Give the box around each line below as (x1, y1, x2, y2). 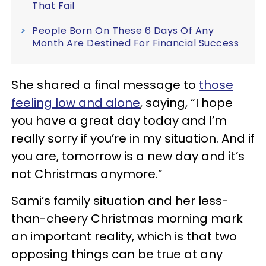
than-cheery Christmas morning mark (11, 210, 243, 227)
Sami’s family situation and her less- (11, 192, 229, 209)
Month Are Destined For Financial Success (32, 36, 239, 50)
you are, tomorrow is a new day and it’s (11, 148, 245, 164)
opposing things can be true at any (11, 246, 223, 262)
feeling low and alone (11, 94, 140, 111)
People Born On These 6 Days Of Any (32, 24, 214, 37)
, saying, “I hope (140, 94, 233, 111)
